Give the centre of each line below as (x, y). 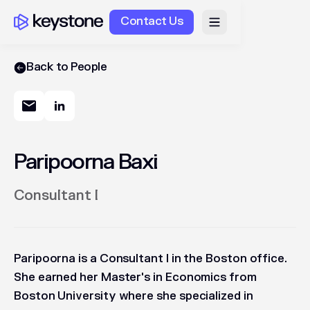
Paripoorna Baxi (86, 162)
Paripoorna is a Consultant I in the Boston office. (151, 259)
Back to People (67, 67)
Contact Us (152, 21)
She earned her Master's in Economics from (135, 277)
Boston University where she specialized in (134, 296)
